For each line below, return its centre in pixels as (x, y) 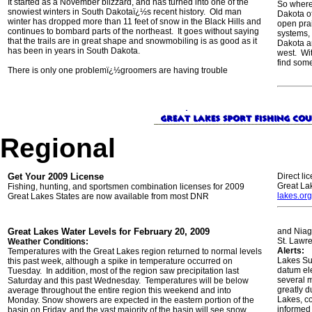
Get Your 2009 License (56, 177)
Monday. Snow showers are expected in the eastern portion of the (131, 300)
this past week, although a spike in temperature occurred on (120, 261)
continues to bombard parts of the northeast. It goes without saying (133, 31)
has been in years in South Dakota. (75, 51)
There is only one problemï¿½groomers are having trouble (121, 70)
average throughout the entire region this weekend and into (119, 290)
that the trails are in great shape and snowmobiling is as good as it (132, 41)
